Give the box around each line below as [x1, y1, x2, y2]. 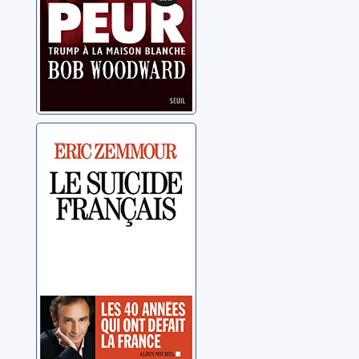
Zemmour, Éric [40, 181, 133, 199]
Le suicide [40, 127, 128, 151]
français [40, 150, 111, 173]
